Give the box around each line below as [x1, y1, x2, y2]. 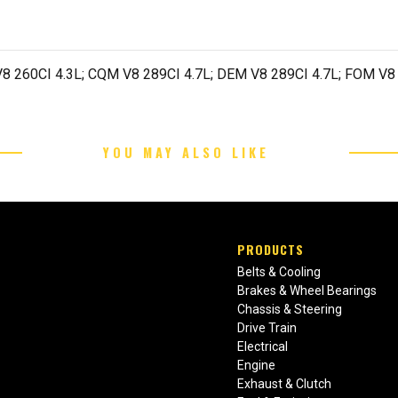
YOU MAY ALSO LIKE [102, 143, 269, 163]
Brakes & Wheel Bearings [237, 283, 378, 298]
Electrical [237, 339, 289, 354]
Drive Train [237, 321, 298, 336]
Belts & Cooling [237, 265, 322, 280]
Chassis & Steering [237, 302, 343, 317]
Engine [237, 358, 276, 373]
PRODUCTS [237, 240, 305, 259]
